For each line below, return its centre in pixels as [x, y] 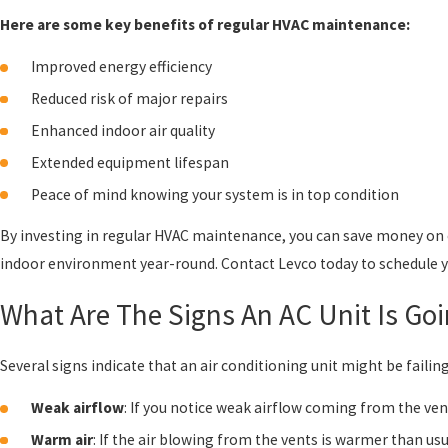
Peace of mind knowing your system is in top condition [215, 194]
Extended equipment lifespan [130, 162]
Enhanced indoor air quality [123, 130]
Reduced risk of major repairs [130, 98]
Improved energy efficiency [122, 67]
